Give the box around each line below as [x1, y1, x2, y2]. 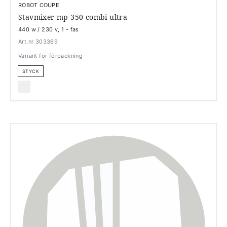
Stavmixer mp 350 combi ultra [18, 12, 128, 22]
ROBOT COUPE [18, 2, 60, 9]
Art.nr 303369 [18, 38, 58, 45]
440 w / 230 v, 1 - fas [18, 26, 79, 33]
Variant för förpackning [18, 52, 83, 59]
